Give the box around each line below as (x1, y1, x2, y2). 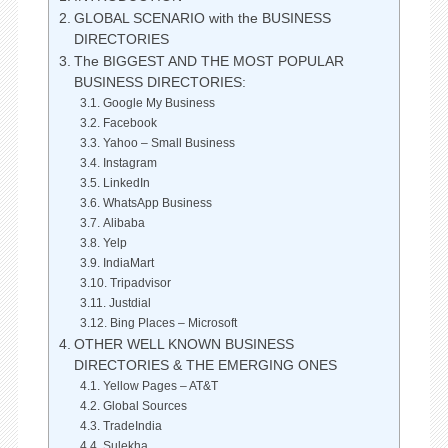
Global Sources (102, 399, 187, 414)
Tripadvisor (109, 276, 171, 291)
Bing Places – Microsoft (109, 316, 237, 331)
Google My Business (102, 96, 215, 111)
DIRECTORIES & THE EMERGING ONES (73, 358, 337, 374)
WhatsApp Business (102, 196, 212, 211)
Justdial (108, 296, 151, 311)
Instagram (102, 156, 157, 171)
